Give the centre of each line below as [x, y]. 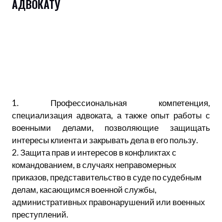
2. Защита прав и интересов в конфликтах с [94, 153]
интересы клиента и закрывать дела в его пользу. [105, 140]
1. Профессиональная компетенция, [111, 103]
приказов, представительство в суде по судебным [107, 177]
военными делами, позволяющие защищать [111, 128]
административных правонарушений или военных [109, 202]
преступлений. [40, 215]
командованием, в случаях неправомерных [94, 165]
